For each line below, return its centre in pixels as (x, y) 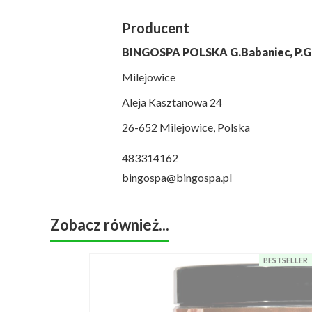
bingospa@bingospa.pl (177, 177)
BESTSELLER (286, 260)
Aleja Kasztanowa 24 (172, 102)
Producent (155, 28)
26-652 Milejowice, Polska (186, 127)
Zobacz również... (110, 225)
